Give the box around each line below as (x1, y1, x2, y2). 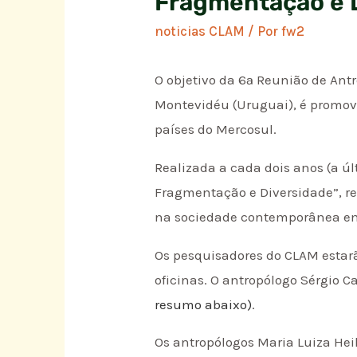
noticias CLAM (155, 23, 245, 40)
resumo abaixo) (155, 296, 253, 312)
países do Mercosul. (155, 121, 277, 138)
